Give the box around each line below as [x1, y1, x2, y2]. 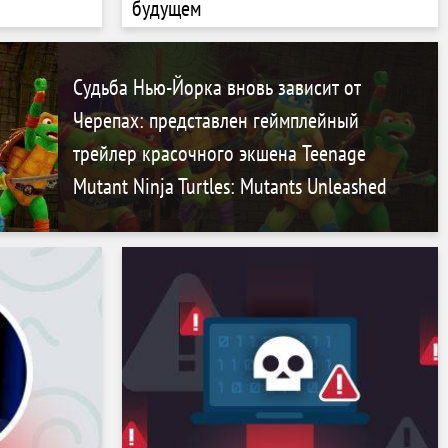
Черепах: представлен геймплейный [72, 105, 359, 134]
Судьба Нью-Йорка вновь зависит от [72, 72, 361, 101]
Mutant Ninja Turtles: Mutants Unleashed [72, 171, 387, 200]
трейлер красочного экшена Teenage [72, 138, 366, 167]
